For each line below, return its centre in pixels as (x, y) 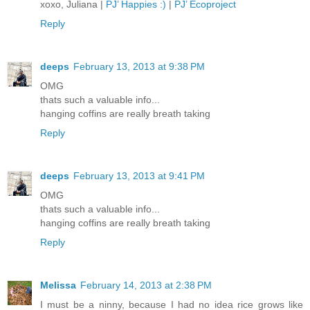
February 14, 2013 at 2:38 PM (146, 285)
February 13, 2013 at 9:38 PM (139, 67)
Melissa (58, 285)
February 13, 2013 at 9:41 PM (139, 176)
